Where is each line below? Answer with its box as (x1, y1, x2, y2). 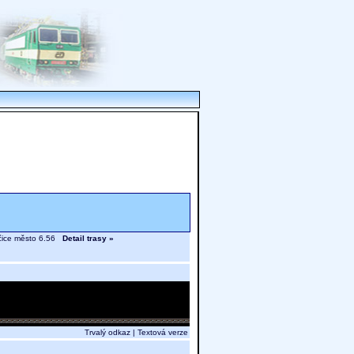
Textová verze (137, 328, 188, 337)
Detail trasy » (62, 234, 114, 243)
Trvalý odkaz (85, 328, 130, 337)
